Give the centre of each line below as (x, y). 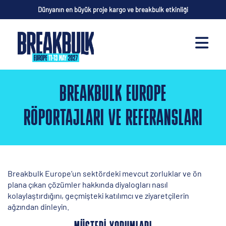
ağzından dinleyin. (38, 207)
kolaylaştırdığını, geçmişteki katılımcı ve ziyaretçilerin (98, 195)
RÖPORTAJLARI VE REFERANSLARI (113, 119)
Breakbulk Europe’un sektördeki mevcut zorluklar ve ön (105, 173)
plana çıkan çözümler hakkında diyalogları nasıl (88, 184)
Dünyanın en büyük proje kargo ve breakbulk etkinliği (113, 10)
